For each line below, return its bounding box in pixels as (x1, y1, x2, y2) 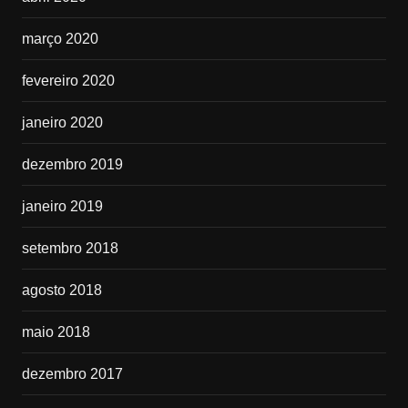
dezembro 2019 (21, 157, 123, 173)
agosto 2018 (21, 282, 102, 299)
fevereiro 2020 (21, 73, 115, 89)
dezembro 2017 (21, 366, 123, 382)
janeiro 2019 (21, 199, 103, 215)
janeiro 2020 (21, 115, 103, 131)
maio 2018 (21, 324, 90, 341)
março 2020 (21, 31, 98, 47)
